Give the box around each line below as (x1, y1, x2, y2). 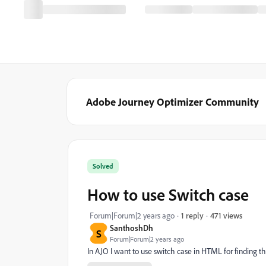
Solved (93, 161, 113, 170)
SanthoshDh (110, 223, 153, 233)
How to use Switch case (87, 184, 249, 205)
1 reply (181, 210, 204, 220)
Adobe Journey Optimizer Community (86, 95, 259, 108)
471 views (210, 210, 242, 220)
